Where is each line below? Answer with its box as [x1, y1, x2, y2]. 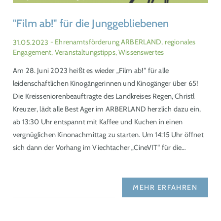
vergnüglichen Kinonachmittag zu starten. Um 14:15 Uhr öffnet [13, 130, 204, 140]
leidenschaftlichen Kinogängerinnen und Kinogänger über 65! [13, 79, 199, 88]
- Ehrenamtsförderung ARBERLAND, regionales [50, 37, 196, 47]
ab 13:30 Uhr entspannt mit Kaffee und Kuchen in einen [13, 117, 183, 127]
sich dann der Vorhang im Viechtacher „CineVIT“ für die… [13, 143, 186, 152]
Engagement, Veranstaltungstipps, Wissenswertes [13, 47, 164, 57]
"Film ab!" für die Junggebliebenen [13, 17, 169, 31]
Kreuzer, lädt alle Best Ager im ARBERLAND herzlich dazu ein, [13, 105, 201, 114]
